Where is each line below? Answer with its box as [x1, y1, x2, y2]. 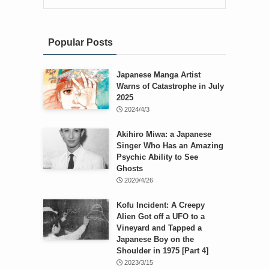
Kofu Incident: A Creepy [116, 200, 205, 210]
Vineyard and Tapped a [116, 223, 202, 232]
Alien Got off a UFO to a [116, 211, 205, 221]
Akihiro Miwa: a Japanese [116, 129, 211, 139]
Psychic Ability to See [116, 152, 198, 162]
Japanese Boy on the [116, 234, 194, 244]
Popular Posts [48, 37, 113, 47]
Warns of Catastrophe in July [116, 81, 224, 91]
